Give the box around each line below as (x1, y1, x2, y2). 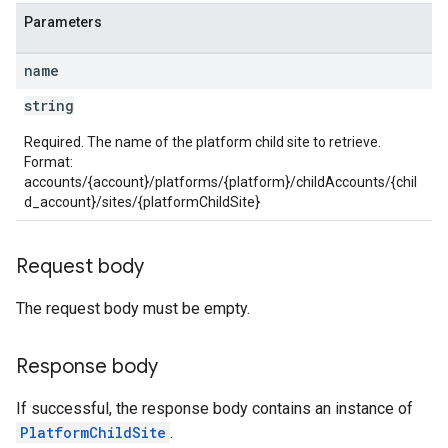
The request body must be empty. (16, 299, 250, 318)
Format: (24, 154, 73, 170)
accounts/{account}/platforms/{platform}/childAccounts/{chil (24, 174, 417, 190)
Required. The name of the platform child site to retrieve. (24, 134, 381, 150)
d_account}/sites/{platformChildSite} (24, 194, 260, 210)
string (24, 96, 74, 115)
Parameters (24, 14, 102, 30)
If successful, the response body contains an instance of (16, 399, 413, 418)
